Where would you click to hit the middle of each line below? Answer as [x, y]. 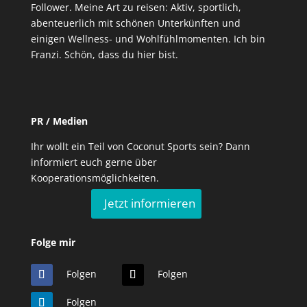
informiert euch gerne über [94, 162]
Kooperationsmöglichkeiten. [95, 178]
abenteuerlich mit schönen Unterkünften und [135, 23]
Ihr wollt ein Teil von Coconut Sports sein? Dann [140, 147]
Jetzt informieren [150, 204]
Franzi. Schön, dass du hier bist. [104, 55]
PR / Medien [59, 121]
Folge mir [53, 242]
